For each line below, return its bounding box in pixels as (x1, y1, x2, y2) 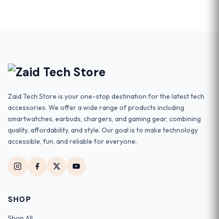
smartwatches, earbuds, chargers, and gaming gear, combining (8, 114, 201, 124)
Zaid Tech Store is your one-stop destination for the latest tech (8, 92, 204, 101)
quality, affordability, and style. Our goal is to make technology (8, 126, 198, 135)
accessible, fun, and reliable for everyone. (8, 137, 137, 146)
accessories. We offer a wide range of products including (8, 103, 184, 112)
